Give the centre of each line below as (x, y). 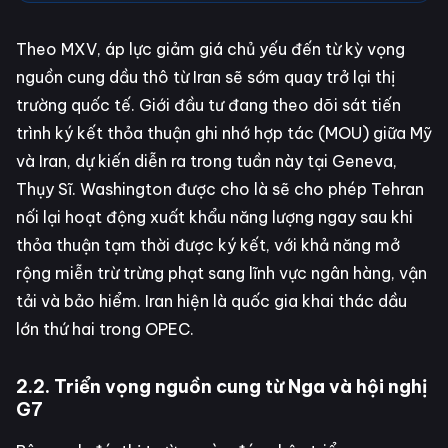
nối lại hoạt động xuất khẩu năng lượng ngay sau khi (214, 216)
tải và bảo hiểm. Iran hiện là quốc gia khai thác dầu (211, 300)
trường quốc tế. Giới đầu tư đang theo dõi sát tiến (208, 104)
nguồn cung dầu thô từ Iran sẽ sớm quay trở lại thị (205, 76)
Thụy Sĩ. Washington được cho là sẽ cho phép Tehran (220, 188)
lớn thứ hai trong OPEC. (105, 328)
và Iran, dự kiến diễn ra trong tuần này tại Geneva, (206, 160)
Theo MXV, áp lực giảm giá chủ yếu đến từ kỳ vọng (210, 48)
